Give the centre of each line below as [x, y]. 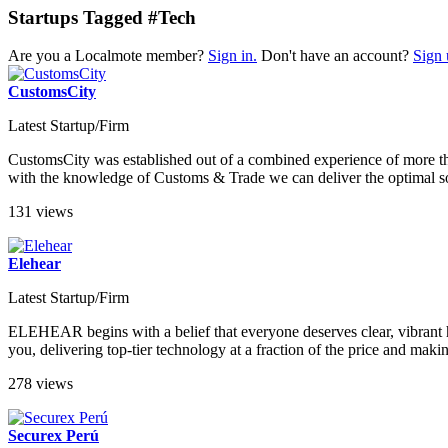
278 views [40, 384]
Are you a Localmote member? [108, 56]
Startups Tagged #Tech [102, 17]
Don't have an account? [335, 56]
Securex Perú [53, 436]
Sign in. [232, 56]
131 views [40, 212]
